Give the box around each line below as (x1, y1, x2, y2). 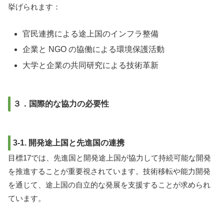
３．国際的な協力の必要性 (13, 99, 109, 108)
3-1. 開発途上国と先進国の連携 (13, 138, 124, 147)
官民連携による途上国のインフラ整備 (22, 29, 159, 38)
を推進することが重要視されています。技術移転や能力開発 (8, 167, 210, 176)
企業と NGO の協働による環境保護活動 (22, 45, 165, 54)
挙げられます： (8, 2, 60, 11)
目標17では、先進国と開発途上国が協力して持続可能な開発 (8, 153, 211, 162)
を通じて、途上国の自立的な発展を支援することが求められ (8, 180, 210, 189)
